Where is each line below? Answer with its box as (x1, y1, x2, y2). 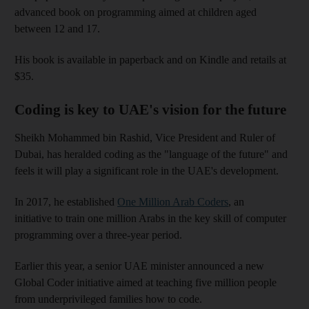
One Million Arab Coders (117, 195, 228, 208)
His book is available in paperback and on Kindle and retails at (14, 53, 286, 66)
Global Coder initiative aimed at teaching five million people (14, 276, 277, 288)
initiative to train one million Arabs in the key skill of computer (14, 212, 286, 224)
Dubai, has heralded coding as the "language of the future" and (14, 148, 288, 160)
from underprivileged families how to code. (14, 292, 202, 305)
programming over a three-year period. (14, 228, 182, 241)
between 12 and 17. (14, 22, 100, 34)
